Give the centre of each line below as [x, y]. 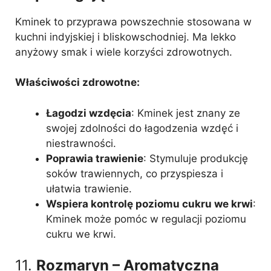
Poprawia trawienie [95, 158]
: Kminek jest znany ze [186, 113]
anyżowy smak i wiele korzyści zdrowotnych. [124, 52]
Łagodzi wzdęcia [89, 113]
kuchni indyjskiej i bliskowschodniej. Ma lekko [126, 37]
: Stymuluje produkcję [196, 158]
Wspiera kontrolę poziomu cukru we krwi [149, 204]
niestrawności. [81, 143]
